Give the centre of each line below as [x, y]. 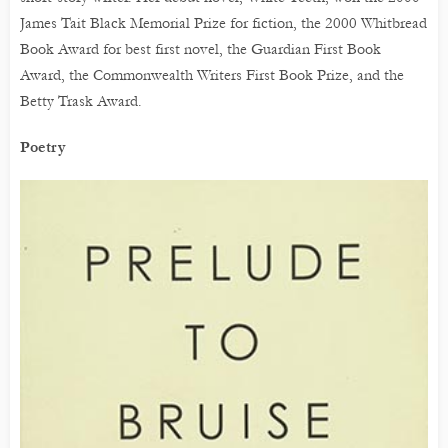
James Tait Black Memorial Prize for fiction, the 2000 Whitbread [223, 23]
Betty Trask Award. [81, 101]
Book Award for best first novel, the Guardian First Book [200, 49]
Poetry [43, 147]
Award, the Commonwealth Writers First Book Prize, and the [212, 75]
